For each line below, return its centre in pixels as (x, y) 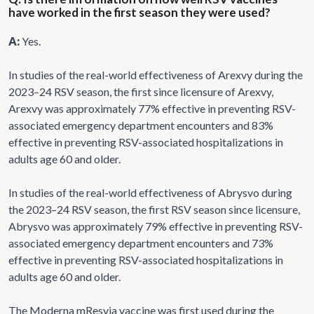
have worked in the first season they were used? (139, 12)
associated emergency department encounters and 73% (141, 243)
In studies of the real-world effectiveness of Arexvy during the (156, 74)
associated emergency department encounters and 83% (141, 125)
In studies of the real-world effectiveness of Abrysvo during (150, 192)
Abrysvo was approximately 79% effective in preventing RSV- (156, 226)
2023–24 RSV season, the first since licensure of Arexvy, (141, 91)
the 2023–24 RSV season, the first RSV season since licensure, (154, 209)
